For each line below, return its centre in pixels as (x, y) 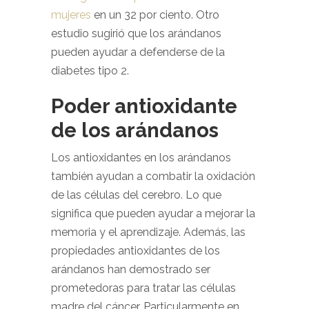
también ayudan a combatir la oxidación (153, 176)
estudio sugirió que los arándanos (136, 33)
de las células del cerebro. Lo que (136, 195)
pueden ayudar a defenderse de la (138, 52)
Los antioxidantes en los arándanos (141, 158)
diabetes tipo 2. (90, 71)
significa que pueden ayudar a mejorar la (153, 213)
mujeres (71, 15)
